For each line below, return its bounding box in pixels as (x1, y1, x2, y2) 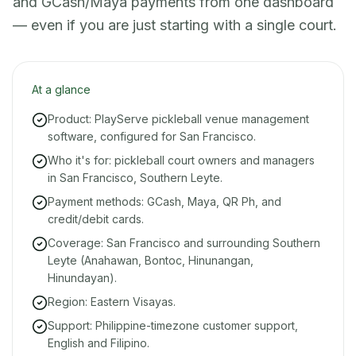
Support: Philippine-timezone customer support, (48, 319, 298, 332)
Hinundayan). (48, 271, 117, 284)
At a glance (32, 83, 91, 96)
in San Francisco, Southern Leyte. (48, 171, 222, 184)
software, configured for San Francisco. (48, 130, 256, 143)
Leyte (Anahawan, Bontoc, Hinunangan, (48, 253, 253, 267)
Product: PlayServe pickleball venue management (48, 112, 309, 126)
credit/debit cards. (48, 212, 144, 226)
